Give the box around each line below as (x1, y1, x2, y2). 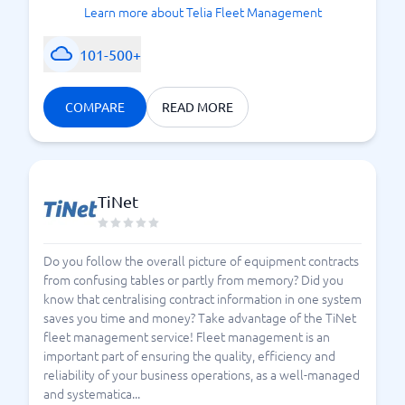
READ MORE (162, 99, 233, 115)
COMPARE (65, 99, 125, 115)
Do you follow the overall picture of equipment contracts (43, 251, 359, 269)
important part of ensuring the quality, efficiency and (43, 346, 335, 364)
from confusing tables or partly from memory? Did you (43, 270, 344, 288)
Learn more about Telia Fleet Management (83, 3, 322, 21)
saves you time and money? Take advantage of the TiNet (43, 308, 356, 326)
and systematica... (43, 384, 140, 402)
